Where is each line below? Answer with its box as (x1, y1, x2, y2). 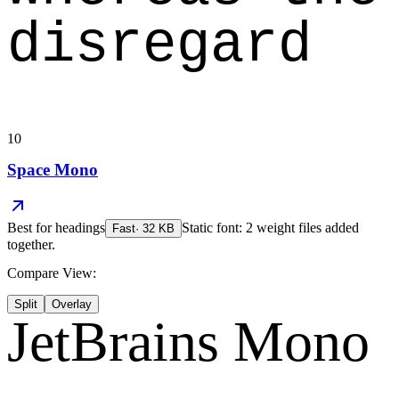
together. (7, 237, 55, 253)
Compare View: (7, 265, 96, 281)
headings (55, 220, 105, 236)
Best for (7, 220, 55, 236)
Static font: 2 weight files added (182, 220, 359, 236)
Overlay (52, 297, 92, 312)
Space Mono (7, 160, 98, 180)
